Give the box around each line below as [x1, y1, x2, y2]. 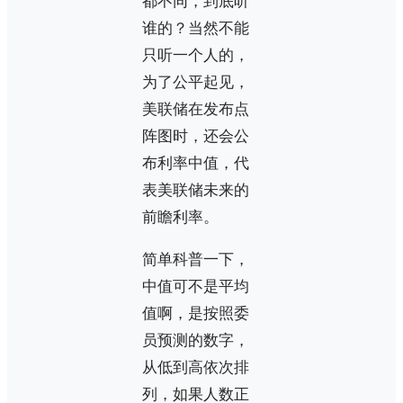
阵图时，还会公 [142, 128, 249, 146]
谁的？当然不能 [142, 20, 249, 38]
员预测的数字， [142, 332, 249, 350]
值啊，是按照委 [142, 305, 249, 323]
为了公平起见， [142, 74, 249, 92]
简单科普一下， [142, 251, 249, 269]
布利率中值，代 [142, 155, 249, 173]
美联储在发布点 [142, 101, 249, 119]
